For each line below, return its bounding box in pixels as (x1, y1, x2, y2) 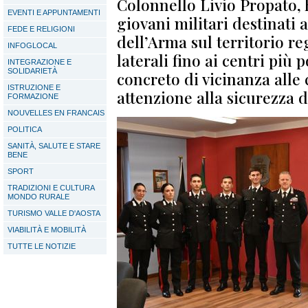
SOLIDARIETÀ (8, 67, 57, 75)
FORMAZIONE (8, 92, 58, 100)
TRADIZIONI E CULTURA (8, 184, 95, 192)
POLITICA (8, 125, 42, 133)
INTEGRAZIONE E (8, 58, 71, 66)
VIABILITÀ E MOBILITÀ (8, 225, 86, 234)
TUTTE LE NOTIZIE (8, 242, 76, 250)
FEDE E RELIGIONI (8, 25, 75, 33)
